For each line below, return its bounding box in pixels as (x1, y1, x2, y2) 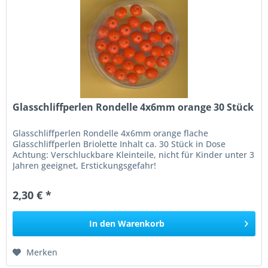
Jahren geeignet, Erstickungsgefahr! (13, 160, 157, 172)
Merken (26, 246, 58, 258)
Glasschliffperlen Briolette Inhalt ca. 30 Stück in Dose (13, 138, 226, 150)
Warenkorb (118, 218, 165, 230)
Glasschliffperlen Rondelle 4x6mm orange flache (13, 127, 209, 139)
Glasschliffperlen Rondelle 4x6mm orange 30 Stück (13, 100, 254, 114)
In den (89, 218, 116, 230)
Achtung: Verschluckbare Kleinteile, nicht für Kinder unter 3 (13, 149, 255, 161)
